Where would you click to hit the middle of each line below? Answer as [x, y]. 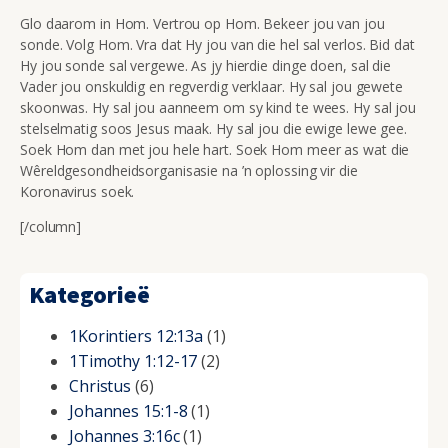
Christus [100, 386]
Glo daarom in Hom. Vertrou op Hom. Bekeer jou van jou [202, 23]
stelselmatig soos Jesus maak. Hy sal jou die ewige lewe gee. [213, 128]
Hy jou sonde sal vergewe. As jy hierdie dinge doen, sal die [206, 65]
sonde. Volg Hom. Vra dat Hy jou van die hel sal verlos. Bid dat [217, 44]
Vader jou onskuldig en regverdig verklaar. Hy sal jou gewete [211, 86]
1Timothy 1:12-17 [133, 361]
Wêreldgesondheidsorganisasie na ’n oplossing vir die [189, 170]
